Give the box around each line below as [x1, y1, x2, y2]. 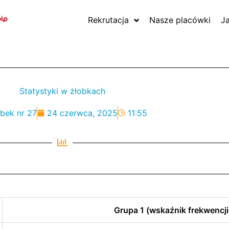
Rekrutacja [88, 15, 129, 25]
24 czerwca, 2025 [47, 108, 118, 118]
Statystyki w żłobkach [19, 86, 105, 96]
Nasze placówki [149, 15, 211, 25]
